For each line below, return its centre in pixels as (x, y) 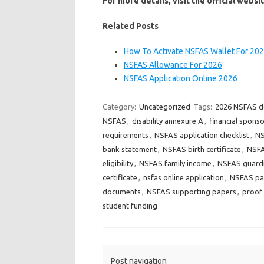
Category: (120, 107)
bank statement (129, 149)
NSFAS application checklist (202, 135)
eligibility (118, 163)
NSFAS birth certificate (202, 149)
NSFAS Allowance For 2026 (173, 65)
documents (121, 192)
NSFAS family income (175, 163)
